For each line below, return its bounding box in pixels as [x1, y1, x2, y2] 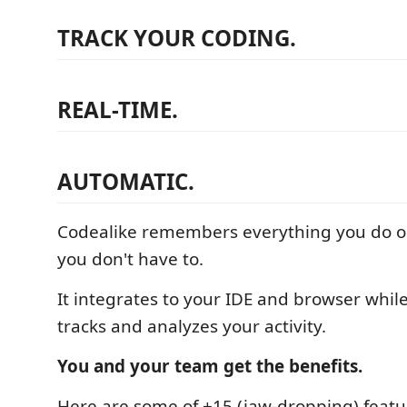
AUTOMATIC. [57, 166, 194, 196]
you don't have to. [57, 247, 203, 271]
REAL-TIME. [57, 94, 178, 124]
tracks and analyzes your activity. [57, 314, 326, 338]
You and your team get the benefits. [57, 354, 362, 378]
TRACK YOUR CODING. [57, 23, 296, 53]
